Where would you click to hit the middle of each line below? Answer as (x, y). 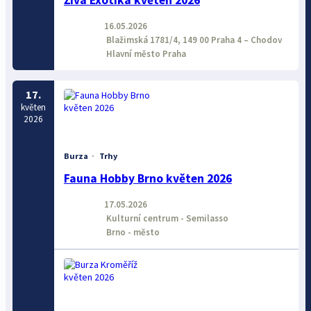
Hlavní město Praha (145, 53)
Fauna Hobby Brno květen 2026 (148, 179)
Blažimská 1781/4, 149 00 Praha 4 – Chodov (193, 40)
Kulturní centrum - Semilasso (166, 218)
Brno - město (132, 232)
